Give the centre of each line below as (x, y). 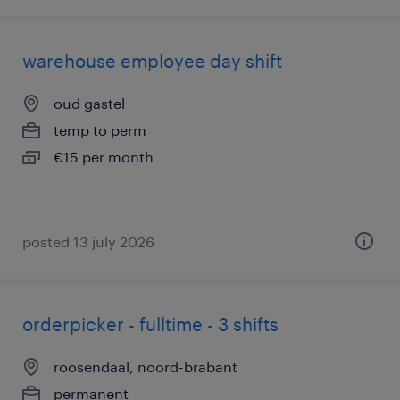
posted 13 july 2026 (88, 242)
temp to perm (100, 130)
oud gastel (89, 103)
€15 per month (104, 157)
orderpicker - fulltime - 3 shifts (150, 324)
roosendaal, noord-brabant (146, 367)
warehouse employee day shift (152, 61)
